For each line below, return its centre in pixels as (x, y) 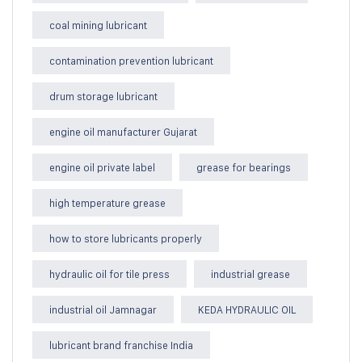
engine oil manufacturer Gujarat (123, 131)
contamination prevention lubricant (131, 60)
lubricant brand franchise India (121, 345)
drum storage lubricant (103, 96)
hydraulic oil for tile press (109, 274)
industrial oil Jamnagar (103, 309)
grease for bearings (244, 167)
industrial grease (250, 274)
